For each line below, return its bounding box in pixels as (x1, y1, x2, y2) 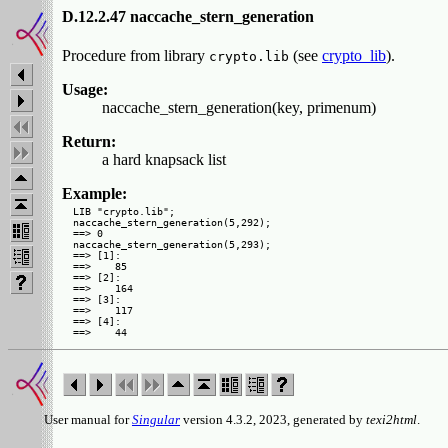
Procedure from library (62, 47, 209, 65)
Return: (62, 133, 116, 151)
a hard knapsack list (102, 151, 226, 169)
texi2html (366, 412, 417, 427)
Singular (132, 412, 180, 427)
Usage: (62, 81, 108, 99)
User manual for (8, 412, 132, 427)
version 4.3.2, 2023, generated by (180, 412, 366, 427)
